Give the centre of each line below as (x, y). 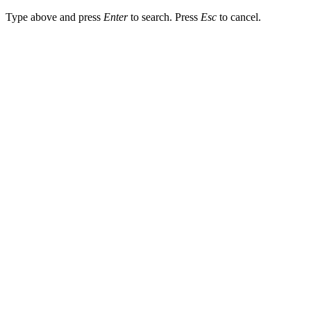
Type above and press (54, 17)
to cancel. (239, 17)
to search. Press (164, 17)
